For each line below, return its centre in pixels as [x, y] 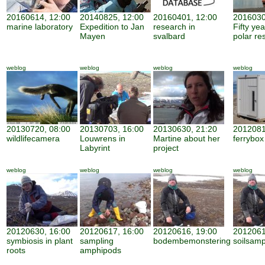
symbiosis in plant [40, 241]
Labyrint [95, 148]
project [166, 148]
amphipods [101, 250]
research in [174, 27]
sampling [97, 241]
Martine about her [187, 138]
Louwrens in [103, 138]
